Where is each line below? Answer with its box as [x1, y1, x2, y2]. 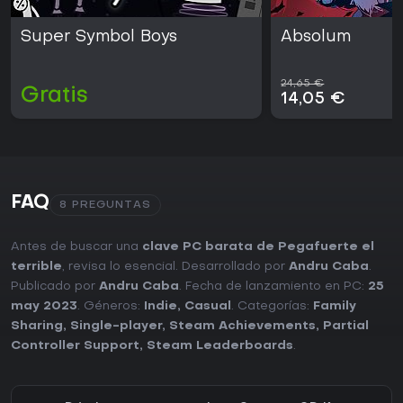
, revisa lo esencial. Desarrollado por [62, 261, 289, 273]
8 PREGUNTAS [59, 200, 151, 211]
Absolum [281, 30, 352, 46]
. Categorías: [231, 300, 313, 313]
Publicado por [11, 281, 99, 293]
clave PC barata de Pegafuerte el [142, 241, 374, 254]
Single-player [70, 320, 162, 333]
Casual [184, 300, 231, 313]
